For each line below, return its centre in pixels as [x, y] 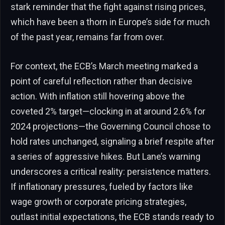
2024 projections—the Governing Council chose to [110, 126]
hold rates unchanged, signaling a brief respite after [113, 141]
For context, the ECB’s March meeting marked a [104, 66]
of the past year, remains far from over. [87, 37]
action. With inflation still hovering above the [98, 96]
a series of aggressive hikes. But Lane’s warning [105, 156]
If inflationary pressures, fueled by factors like [102, 186]
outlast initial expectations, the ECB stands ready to [112, 216]
